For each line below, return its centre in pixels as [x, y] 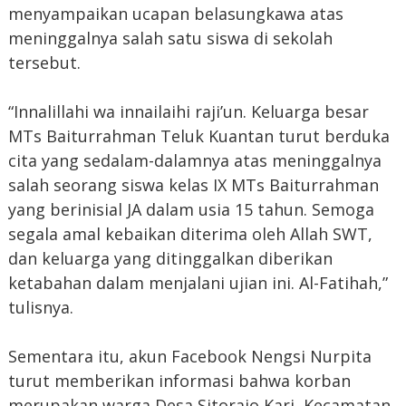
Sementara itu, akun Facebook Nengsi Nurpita [189, 357]
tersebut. [44, 63]
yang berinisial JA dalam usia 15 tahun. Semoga [191, 210]
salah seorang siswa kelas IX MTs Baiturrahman [193, 185]
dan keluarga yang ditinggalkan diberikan [170, 259]
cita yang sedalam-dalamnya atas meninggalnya [194, 161]
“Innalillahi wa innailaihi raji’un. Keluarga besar [188, 112]
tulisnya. [40, 308]
